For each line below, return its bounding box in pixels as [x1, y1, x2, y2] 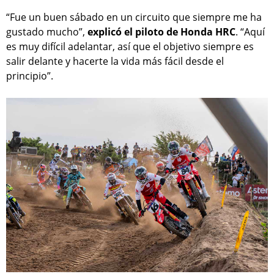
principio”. [6, 69, 53, 83]
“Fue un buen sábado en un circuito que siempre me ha [6, 10, 262, 24]
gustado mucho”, [6, 25, 87, 39]
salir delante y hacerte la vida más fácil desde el [6, 54, 224, 68]
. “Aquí [235, 25, 265, 39]
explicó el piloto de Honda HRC [87, 25, 235, 39]
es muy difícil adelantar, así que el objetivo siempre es [6, 40, 254, 54]
